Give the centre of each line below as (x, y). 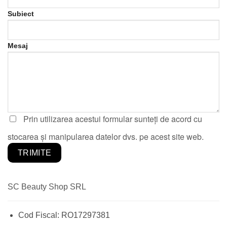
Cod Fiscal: (40, 215)
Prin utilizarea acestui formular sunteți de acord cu (113, 119)
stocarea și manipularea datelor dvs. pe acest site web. (106, 136)
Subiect (21, 13)
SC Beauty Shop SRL (47, 186)
